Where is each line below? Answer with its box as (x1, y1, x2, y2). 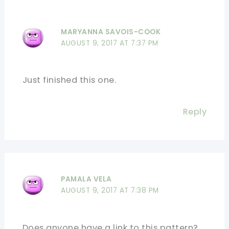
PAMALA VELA (61, 174, 112, 184)
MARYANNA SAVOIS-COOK (61, 27, 161, 37)
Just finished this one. (22, 74, 117, 86)
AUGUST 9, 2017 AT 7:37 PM (61, 38, 158, 48)
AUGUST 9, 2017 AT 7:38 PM (61, 185, 159, 195)
